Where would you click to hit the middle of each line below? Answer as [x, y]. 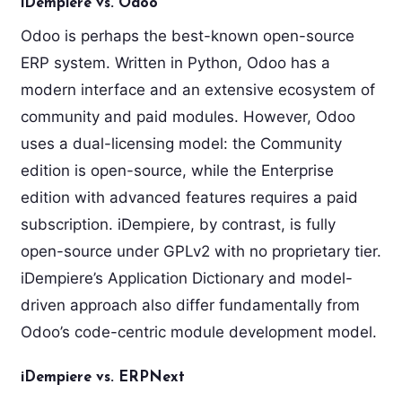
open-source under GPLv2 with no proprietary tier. [201, 252]
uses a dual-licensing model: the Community [181, 144]
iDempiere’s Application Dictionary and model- [186, 279]
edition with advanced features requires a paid [189, 198]
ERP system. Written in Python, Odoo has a [175, 63]
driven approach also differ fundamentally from [190, 306]
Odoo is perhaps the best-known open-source [187, 36]
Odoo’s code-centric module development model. [198, 332]
